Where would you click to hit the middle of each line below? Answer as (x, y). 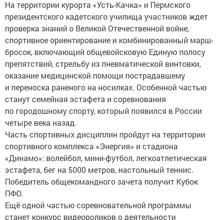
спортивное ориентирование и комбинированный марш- (109, 40)
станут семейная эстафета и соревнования (85, 99)
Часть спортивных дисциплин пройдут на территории (105, 134)
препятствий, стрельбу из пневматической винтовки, (103, 64)
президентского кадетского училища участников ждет (106, 16)
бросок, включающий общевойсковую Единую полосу (105, 52)
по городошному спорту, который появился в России (103, 111)
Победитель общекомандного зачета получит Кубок (101, 181)
